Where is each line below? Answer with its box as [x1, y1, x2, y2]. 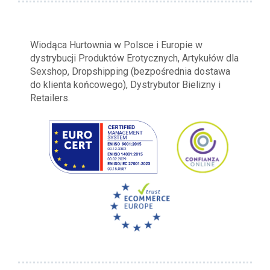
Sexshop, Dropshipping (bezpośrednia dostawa [30, 65, 230, 77]
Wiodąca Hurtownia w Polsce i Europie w [30, 39, 202, 51]
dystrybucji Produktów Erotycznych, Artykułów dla [30, 52, 239, 64]
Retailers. [30, 92, 70, 104]
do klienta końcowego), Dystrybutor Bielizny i [30, 78, 221, 90]
